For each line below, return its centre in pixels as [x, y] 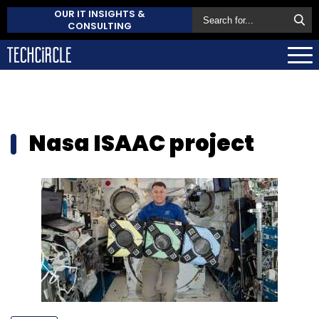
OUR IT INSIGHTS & [100, 14]
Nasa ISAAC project [141, 143]
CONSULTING [100, 26]
